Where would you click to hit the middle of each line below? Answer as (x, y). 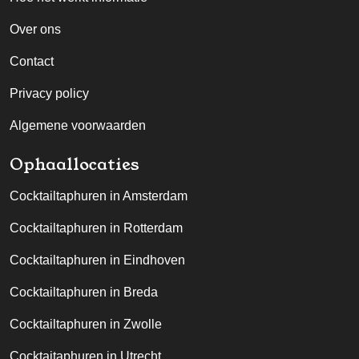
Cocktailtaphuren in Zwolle (86, 324)
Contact (32, 61)
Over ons (35, 29)
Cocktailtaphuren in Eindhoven (97, 260)
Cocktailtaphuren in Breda (84, 292)
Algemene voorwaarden (78, 125)
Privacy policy (49, 93)
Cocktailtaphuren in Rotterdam (96, 228)
